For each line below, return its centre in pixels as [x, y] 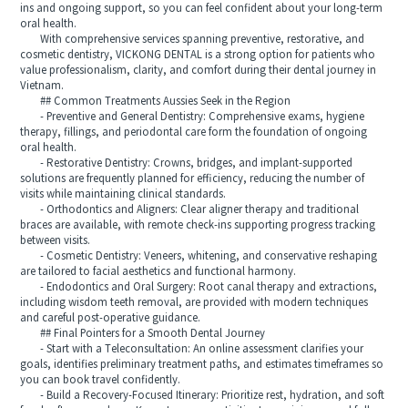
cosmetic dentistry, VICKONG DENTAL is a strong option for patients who [198, 55]
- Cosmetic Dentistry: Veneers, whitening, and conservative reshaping [199, 256]
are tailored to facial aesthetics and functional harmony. [158, 271]
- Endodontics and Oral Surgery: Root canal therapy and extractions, [199, 287]
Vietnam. [42, 86]
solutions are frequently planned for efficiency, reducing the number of [193, 178]
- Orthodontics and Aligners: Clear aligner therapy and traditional [190, 209]
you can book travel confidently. [101, 380]
